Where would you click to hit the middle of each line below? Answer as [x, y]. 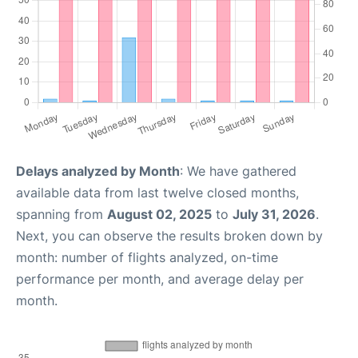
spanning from [62, 214]
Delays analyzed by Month [98, 171]
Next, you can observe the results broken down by [169, 235]
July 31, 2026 [274, 214]
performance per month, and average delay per [160, 278]
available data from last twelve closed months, [157, 192]
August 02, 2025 [159, 214]
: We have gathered [238, 171]
